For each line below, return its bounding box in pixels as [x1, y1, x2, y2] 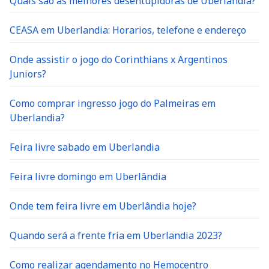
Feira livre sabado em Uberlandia [10, 141, 160, 154]
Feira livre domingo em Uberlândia [10, 170, 166, 183]
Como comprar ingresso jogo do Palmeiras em [10, 97, 216, 110]
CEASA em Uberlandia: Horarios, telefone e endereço [10, 23, 246, 37]
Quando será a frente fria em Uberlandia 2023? [10, 229, 222, 242]
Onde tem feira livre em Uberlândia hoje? [10, 199, 196, 213]
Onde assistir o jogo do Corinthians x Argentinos [10, 53, 228, 66]
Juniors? [10, 67, 46, 80]
